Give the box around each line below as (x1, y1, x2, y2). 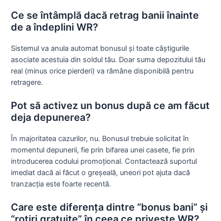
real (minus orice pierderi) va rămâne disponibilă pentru (11, 66, 194, 75)
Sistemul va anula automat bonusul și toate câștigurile (11, 43, 189, 53)
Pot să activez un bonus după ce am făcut (11, 100, 210, 112)
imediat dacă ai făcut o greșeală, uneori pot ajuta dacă (11, 168, 190, 178)
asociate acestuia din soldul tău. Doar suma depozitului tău (11, 55, 206, 64)
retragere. (11, 77, 43, 87)
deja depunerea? (11, 111, 91, 124)
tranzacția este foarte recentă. (11, 180, 111, 189)
